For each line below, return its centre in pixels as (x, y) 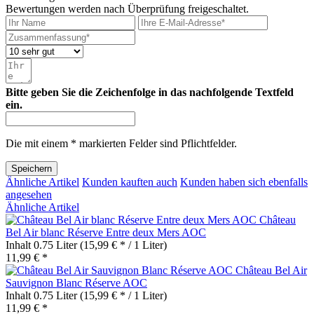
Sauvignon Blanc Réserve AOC (76, 282)
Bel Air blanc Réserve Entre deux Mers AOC (106, 232)
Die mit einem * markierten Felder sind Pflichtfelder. (121, 143)
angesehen (29, 194)
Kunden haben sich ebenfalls (244, 182)
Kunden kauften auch (130, 182)
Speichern (32, 168)
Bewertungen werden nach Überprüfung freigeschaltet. (127, 8)
